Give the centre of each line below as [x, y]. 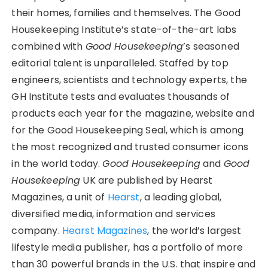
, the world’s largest [194, 230]
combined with [48, 46]
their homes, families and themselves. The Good [126, 13]
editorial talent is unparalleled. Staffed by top [120, 63]
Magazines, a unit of [60, 197]
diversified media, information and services [113, 214]
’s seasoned [211, 46]
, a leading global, [181, 197]
